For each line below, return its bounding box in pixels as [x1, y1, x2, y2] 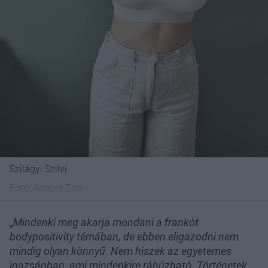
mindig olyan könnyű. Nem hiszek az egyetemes [10, 245, 232, 258]
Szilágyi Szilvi [10, 163, 67, 175]
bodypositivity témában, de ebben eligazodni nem [10, 230, 239, 243]
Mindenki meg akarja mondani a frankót [13, 216, 199, 229]
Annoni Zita [33, 182, 82, 194]
